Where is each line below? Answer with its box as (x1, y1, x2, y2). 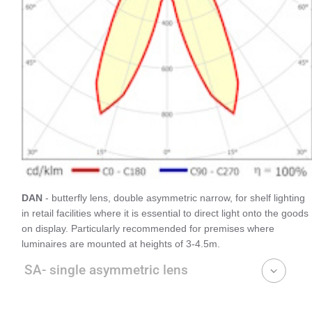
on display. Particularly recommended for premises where (22, 223, 274, 235)
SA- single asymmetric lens (24, 262, 188, 279)
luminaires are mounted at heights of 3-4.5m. (22, 238, 220, 250)
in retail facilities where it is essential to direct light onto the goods (22, 208, 309, 219)
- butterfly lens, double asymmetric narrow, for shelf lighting (42, 192, 305, 204)
